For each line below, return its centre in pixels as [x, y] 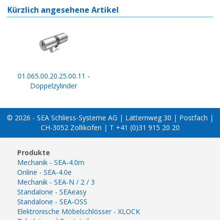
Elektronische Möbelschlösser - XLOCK [79, 211]
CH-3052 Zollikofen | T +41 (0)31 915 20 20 [110, 127]
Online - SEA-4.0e [44, 172]
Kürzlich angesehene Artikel [63, 10]
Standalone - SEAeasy [52, 192]
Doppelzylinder [54, 85]
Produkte [34, 152]
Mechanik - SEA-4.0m [51, 162]
